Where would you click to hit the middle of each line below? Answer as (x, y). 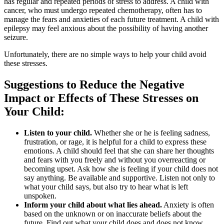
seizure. (16, 37)
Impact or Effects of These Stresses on (101, 98)
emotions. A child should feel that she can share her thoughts (119, 150)
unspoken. (40, 195)
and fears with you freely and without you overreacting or (115, 159)
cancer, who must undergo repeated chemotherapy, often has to (103, 10)
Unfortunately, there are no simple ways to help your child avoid (105, 54)
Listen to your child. (58, 132)
